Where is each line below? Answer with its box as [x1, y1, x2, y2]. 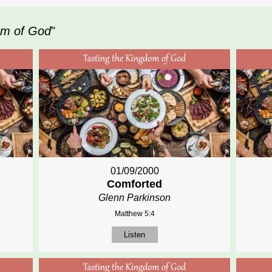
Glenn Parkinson [98, 192, 171, 203]
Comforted [107, 177, 163, 190]
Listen [124, 229, 146, 239]
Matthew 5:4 [114, 209, 155, 218]
